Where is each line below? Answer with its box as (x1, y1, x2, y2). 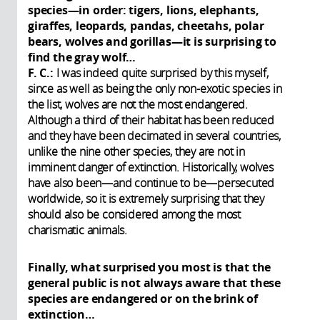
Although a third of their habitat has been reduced (28, 112, 274, 129)
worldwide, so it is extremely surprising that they (28, 191, 264, 207)
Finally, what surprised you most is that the (28, 259, 271, 276)
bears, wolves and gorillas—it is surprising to (28, 34, 276, 50)
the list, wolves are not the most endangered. (28, 96, 248, 113)
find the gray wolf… (28, 49, 136, 66)
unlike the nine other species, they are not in (28, 144, 245, 160)
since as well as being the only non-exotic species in (28, 81, 282, 97)
